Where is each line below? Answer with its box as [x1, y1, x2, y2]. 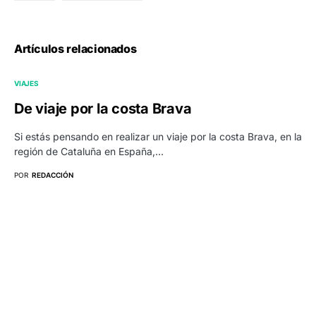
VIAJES [14, 79, 39, 88]
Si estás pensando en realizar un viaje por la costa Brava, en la [14, 130, 302, 143]
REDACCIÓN [32, 171, 73, 180]
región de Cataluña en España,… [14, 145, 164, 158]
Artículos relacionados [14, 42, 137, 56]
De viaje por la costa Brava [14, 100, 192, 118]
